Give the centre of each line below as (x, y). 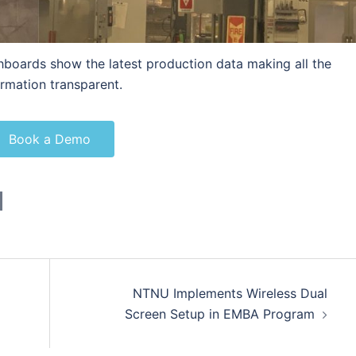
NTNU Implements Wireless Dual (230, 293)
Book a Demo (50, 139)
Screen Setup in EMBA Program (219, 313)
